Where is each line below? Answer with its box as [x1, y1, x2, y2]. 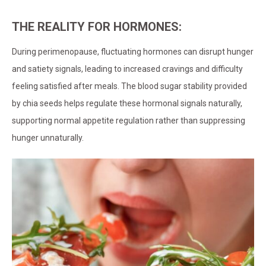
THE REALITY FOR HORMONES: [12, 20, 182, 34]
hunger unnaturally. [12, 133, 84, 143]
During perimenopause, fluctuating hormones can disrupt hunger [12, 47, 254, 57]
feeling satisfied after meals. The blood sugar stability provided [12, 81, 247, 91]
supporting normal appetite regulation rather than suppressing [12, 116, 245, 126]
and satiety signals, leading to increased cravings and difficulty [12, 64, 243, 74]
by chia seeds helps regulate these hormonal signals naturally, [12, 99, 242, 109]
